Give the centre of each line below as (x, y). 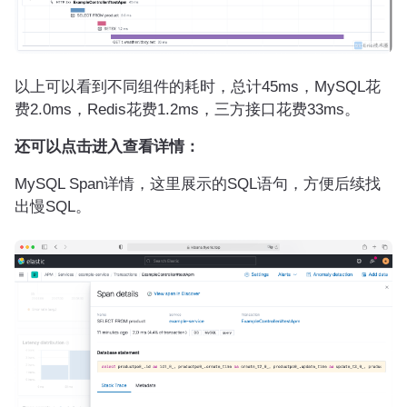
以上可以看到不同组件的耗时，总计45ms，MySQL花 (198, 86)
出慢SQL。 (53, 206)
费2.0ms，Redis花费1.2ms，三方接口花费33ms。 (187, 109)
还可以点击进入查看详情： (107, 146)
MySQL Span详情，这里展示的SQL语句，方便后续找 (198, 183)
